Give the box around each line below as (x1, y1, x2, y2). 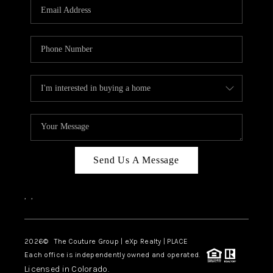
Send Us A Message (93, 154, 180, 165)
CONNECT (144, 50, 236, 66)
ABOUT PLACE (102, 24, 236, 40)
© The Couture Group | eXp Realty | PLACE (43, 236, 188, 246)
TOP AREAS (110, 76, 219, 92)
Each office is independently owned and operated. (24, 250, 207, 259)
